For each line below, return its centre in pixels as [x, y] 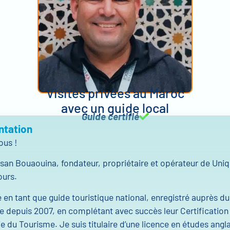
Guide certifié [110, 116]
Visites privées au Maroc [115, 93]
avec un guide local [115, 107]
